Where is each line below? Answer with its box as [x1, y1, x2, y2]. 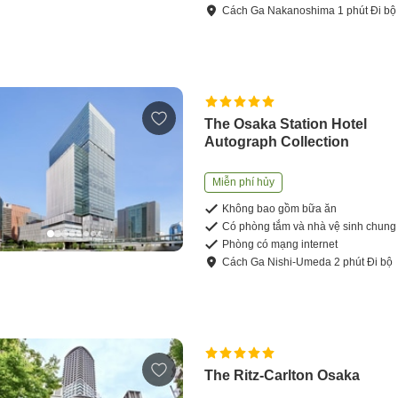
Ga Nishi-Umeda [251, 256, 332, 269]
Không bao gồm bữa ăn [222, 203, 338, 216]
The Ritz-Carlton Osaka [204, 368, 361, 384]
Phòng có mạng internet [222, 238, 338, 251]
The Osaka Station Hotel [204, 116, 368, 132]
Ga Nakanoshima [251, 4, 336, 18]
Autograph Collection [204, 134, 350, 150]
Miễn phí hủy [212, 176, 275, 189]
